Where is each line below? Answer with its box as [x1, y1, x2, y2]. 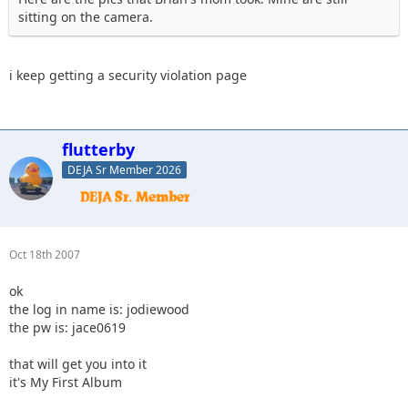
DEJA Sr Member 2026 [67, 162, 181, 178]
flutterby [62, 138, 135, 160]
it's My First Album [9, 373, 122, 392]
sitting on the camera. [18, 7, 153, 25]
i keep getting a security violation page [9, 66, 247, 84]
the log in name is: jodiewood [9, 301, 189, 319]
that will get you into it [9, 355, 147, 373]
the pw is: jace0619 [9, 319, 126, 337]
